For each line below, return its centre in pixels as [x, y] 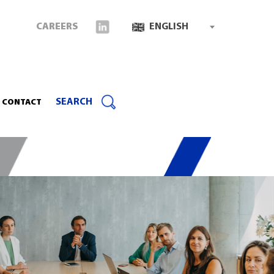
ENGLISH [168, 27]
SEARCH [74, 102]
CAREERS [57, 27]
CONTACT [21, 102]
